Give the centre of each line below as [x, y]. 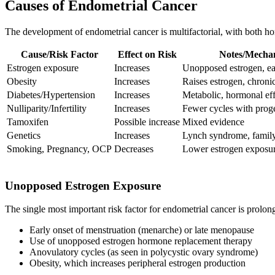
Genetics [24, 135]
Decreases [134, 149]
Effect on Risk [147, 54]
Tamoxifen [28, 122]
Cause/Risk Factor [59, 54]
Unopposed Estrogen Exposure [83, 185]
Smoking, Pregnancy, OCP [59, 149]
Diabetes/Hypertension [51, 95]
